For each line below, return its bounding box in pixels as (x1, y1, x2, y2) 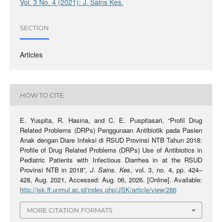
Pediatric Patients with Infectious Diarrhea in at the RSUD (19, 155, 203, 165)
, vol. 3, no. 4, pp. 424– (130, 165, 203, 175)
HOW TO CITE (19, 91, 64, 99)
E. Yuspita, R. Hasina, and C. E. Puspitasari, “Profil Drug (19, 115, 203, 125)
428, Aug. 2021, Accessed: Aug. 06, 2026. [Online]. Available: (19, 175, 203, 185)
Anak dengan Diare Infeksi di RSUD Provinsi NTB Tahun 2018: (19, 135, 203, 145)
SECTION (19, 23, 49, 32)
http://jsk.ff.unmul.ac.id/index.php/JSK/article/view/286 (19, 185, 176, 195)
